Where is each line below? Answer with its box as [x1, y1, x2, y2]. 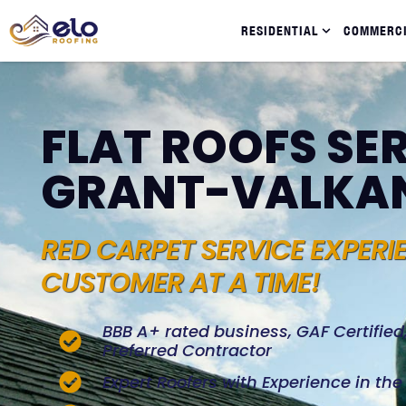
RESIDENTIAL [240, 23, 318, 39]
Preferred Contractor [102, 339, 273, 362]
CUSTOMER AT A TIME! [41, 264, 320, 302]
